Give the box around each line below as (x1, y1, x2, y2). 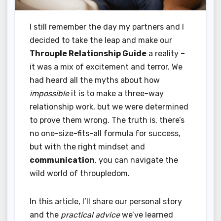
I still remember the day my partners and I (30, 22, 184, 32)
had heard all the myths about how (30, 75, 160, 85)
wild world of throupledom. (30, 168, 130, 178)
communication (30, 155, 95, 165)
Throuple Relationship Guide (30, 48, 147, 58)
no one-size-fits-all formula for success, (30, 128, 181, 138)
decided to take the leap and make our (30, 35, 172, 45)
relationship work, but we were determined (30, 102, 188, 111)
